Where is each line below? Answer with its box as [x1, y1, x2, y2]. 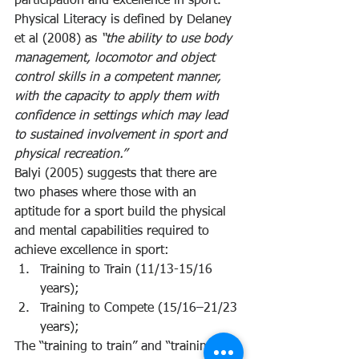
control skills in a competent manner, [14, 71, 225, 85]
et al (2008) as [14, 33, 101, 46]
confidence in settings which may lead [14, 110, 232, 123]
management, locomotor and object [14, 52, 219, 66]
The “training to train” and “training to [14, 341, 233, 354]
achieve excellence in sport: [14, 244, 169, 258]
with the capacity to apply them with [14, 91, 223, 104]
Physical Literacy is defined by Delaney [14, 14, 236, 27]
